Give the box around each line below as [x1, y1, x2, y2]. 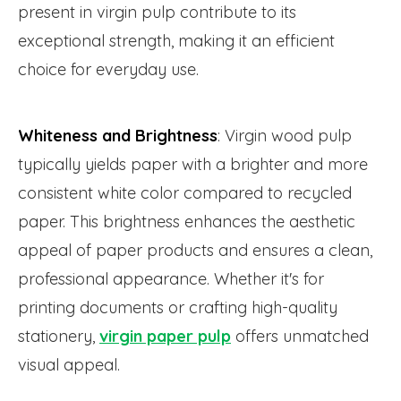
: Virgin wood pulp [218, 125, 352, 147]
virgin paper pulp [99, 326, 231, 347]
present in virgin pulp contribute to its [18, 2, 296, 23]
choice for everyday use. [18, 59, 199, 81]
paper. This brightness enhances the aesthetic [18, 211, 355, 233]
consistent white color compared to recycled [18, 183, 352, 204]
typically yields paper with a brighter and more [18, 154, 368, 175]
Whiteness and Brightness [18, 125, 218, 147]
